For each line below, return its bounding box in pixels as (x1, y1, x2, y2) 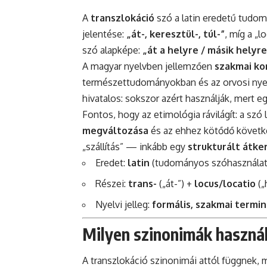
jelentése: (82, 27, 126, 40)
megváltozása (82, 124, 148, 136)
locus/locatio (194, 177, 256, 190)
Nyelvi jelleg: (95, 198, 152, 210)
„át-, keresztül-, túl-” (126, 27, 225, 40)
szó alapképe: (82, 44, 142, 56)
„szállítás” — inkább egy (82, 140, 188, 153)
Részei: (95, 177, 128, 190)
